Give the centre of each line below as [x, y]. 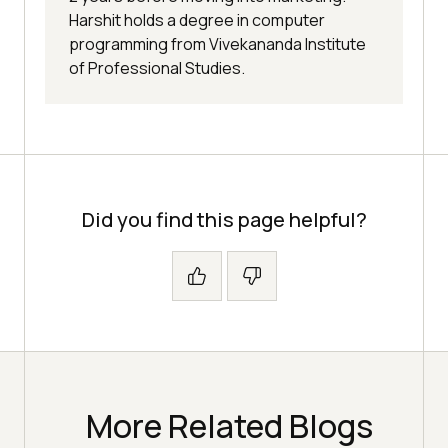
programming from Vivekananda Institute [217, 43]
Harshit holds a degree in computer [197, 19]
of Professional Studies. [157, 67]
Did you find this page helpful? [224, 219]
